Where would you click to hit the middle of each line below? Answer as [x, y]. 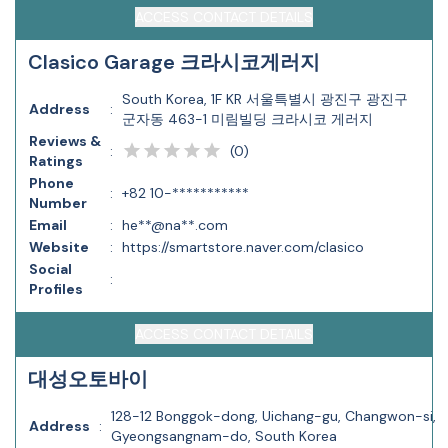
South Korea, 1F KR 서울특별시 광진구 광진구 [265, 99]
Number [58, 203]
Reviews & [65, 141]
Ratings [56, 161]
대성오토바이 [88, 379]
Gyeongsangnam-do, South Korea [224, 436]
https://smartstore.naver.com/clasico [243, 247]
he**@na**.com [175, 225]
